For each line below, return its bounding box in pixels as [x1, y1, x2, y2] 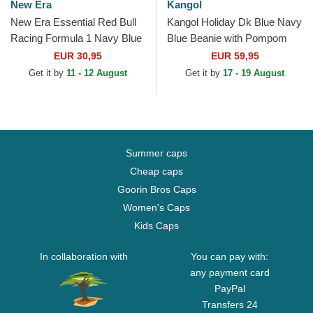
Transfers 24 [201, 299, 258, 311]
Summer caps [126, 147, 187, 159]
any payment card [189, 267, 270, 279]
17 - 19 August [223, 68, 284, 79]
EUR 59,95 [210, 50, 259, 62]
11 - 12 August [66, 68, 127, 79]
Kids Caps [134, 220, 179, 232]
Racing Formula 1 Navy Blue [10, 32, 142, 45]
